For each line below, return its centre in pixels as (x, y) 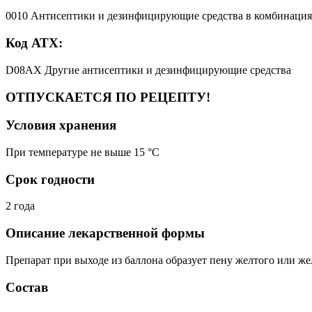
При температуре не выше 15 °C (83, 152)
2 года (20, 206)
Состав (27, 287)
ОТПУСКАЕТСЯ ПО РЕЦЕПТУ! (108, 97)
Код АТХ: (34, 43)
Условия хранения (61, 125)
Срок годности (50, 179)
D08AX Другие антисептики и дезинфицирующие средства (148, 70)
